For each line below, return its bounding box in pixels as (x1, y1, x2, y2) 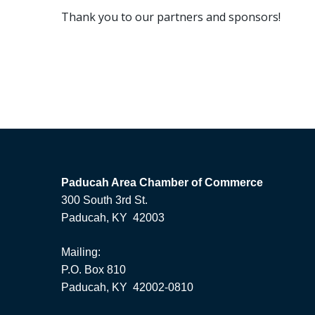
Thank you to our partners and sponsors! (61, 9, 281, 25)
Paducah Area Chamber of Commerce (61, 176, 263, 189)
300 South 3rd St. (61, 194, 148, 207)
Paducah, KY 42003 (61, 212, 165, 224)
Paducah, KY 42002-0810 (61, 281, 193, 294)
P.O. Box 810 (61, 264, 126, 276)
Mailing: (61, 246, 101, 259)
